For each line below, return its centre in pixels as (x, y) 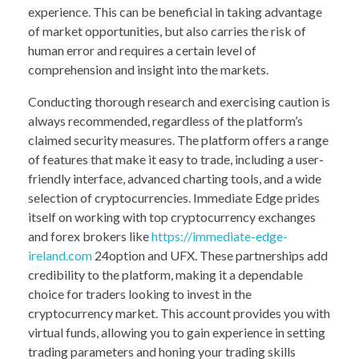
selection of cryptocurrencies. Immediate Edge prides (174, 197)
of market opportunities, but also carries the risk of (167, 30)
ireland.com (60, 255)
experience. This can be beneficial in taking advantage (175, 11)
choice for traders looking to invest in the (140, 293)
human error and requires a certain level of (142, 50)
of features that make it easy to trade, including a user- (176, 159)
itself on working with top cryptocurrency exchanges (172, 216)
